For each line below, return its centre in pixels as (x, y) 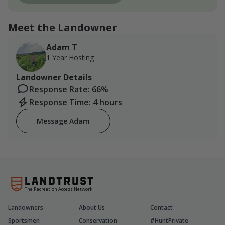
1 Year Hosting (70, 57)
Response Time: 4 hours (76, 102)
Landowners (26, 208)
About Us (92, 208)
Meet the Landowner (63, 27)
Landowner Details (54, 77)
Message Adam (63, 121)
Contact (161, 208)
